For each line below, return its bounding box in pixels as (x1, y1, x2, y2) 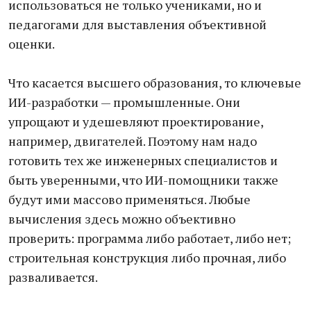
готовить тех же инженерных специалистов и (8, 152, 278, 169)
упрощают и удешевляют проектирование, (8, 113, 263, 130)
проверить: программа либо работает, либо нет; (8, 230, 291, 246)
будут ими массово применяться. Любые (8, 191, 251, 208)
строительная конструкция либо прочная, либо (8, 249, 286, 266)
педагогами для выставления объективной (8, 16, 267, 33)
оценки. (8, 35, 55, 52)
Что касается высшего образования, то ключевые (8, 74, 301, 91)
